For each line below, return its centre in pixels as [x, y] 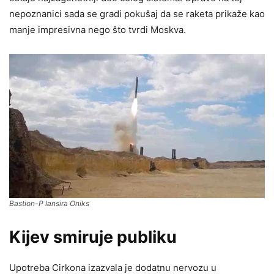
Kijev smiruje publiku [93, 237]
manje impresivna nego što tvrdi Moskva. [98, 30]
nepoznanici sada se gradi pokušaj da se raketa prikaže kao [137, 14]
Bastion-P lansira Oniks [49, 203]
